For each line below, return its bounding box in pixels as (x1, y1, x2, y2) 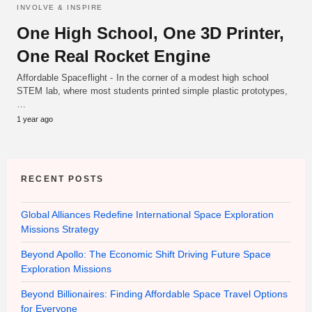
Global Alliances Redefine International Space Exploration (21, 208, 274, 220)
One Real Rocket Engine (17, 46, 210, 65)
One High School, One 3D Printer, (17, 23, 284, 42)
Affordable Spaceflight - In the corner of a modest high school (17, 72, 270, 83)
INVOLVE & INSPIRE (17, 3, 103, 11)
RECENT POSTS (21, 173, 104, 184)
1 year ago (17, 114, 53, 123)
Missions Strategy (21, 223, 99, 235)
